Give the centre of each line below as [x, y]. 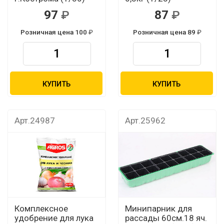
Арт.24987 [34, 121]
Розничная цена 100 [54, 32]
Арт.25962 [145, 121]
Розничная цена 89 [165, 32]
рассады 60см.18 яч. [166, 218]
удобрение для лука [54, 218]
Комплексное [41, 208]
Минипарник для [158, 208]
